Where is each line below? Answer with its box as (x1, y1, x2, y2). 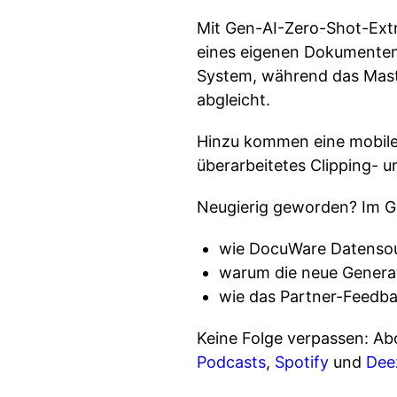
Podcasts (197, 353, 266, 371)
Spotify (275, 353, 329, 371)
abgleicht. (197, 90, 270, 109)
